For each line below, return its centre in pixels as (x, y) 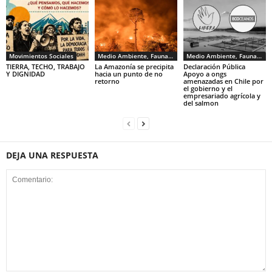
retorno (107, 81)
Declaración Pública (214, 66)
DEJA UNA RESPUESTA (52, 155)
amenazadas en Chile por (223, 81)
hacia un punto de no (128, 73)
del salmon (201, 103)
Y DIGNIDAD (25, 73)
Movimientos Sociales (41, 56)
